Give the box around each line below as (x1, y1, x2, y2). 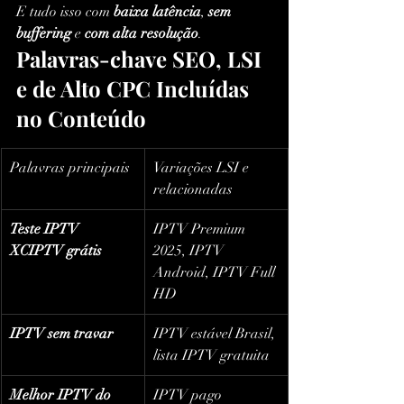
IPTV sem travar (10, 325, 114, 344)
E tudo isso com (16, 3, 114, 22)
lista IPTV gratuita (153, 346, 270, 365)
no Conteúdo (16, 104, 146, 133)
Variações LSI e (153, 159, 252, 178)
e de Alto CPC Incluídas (16, 74, 254, 104)
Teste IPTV (10, 220, 82, 239)
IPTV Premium (153, 220, 249, 239)
